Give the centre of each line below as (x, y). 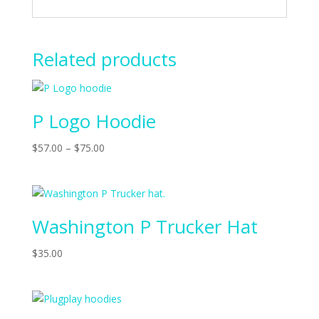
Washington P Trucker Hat (145, 227)
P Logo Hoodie (94, 121)
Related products (104, 59)
